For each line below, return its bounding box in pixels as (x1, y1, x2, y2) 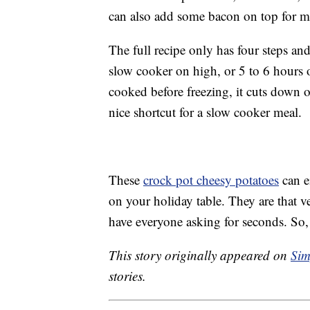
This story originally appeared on (109, 246, 291, 264)
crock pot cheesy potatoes (143, 171, 279, 189)
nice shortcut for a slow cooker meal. (109, 103, 302, 121)
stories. (109, 267, 146, 285)
